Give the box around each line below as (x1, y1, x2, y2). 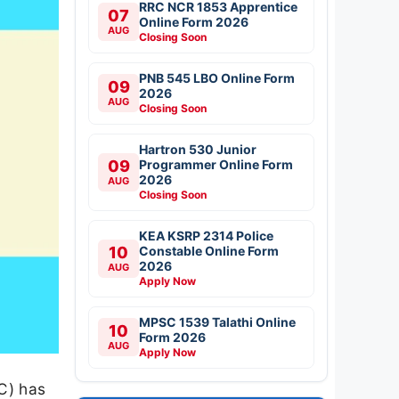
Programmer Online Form (139, 156, 293, 172)
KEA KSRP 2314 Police (139, 227, 273, 243)
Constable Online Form (139, 242, 279, 258)
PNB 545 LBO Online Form (139, 69, 295, 85)
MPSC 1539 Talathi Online (139, 313, 296, 330)
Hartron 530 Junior (139, 141, 256, 157)
